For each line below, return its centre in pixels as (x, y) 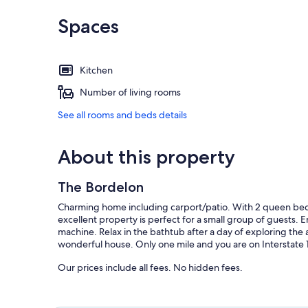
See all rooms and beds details (122, 115)
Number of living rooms (130, 92)
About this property (146, 157)
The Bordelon (101, 187)
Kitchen (96, 70)
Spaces (88, 26)
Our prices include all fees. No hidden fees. (150, 268)
